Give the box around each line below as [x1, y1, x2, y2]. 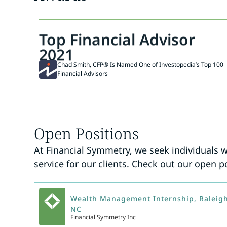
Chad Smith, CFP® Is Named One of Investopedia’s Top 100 [57, 60, 224, 69]
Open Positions [34, 123, 139, 144]
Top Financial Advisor [39, 27, 196, 48]
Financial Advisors [57, 69, 108, 79]
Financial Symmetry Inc [70, 213, 136, 222]
